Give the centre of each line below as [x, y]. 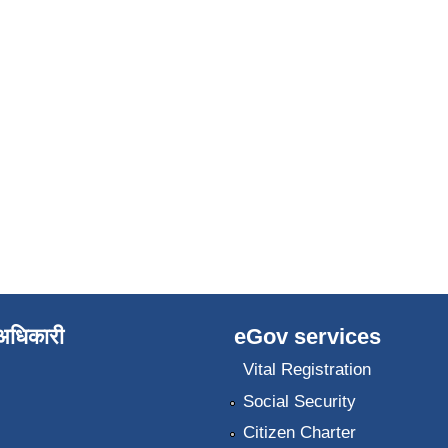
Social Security [299, 401]
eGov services [307, 336]
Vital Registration [306, 370]
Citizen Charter [299, 432]
